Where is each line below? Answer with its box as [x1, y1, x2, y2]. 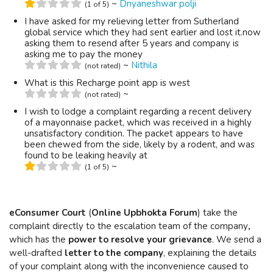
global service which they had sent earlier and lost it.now [24, 26, 261, 38]
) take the [197, 207, 238, 219]
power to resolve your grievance [68, 233, 212, 246]
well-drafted [9, 247, 65, 259]
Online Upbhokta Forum [91, 207, 197, 219]
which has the [9, 233, 68, 246]
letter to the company [65, 247, 163, 259]
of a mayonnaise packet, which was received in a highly [24, 116, 252, 129]
